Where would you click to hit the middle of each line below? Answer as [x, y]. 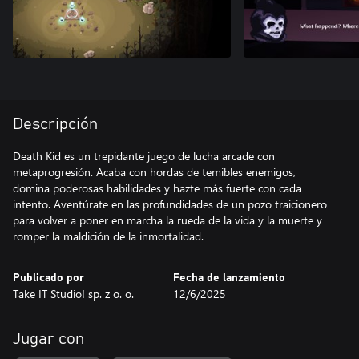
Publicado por [48, 278]
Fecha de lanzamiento [229, 278]
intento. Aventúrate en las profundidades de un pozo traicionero [170, 204]
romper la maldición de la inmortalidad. [108, 236]
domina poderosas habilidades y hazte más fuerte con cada [157, 188]
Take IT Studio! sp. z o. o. [73, 294]
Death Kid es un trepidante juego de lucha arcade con [144, 156]
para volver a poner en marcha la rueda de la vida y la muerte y [167, 220]
